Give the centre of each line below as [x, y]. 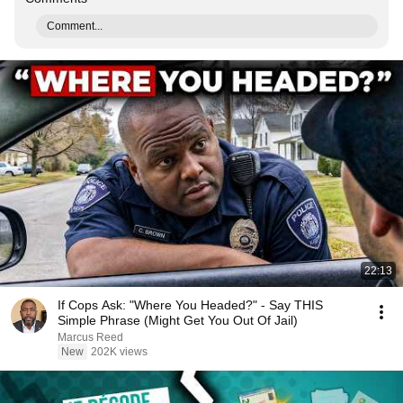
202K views [119, 352]
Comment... [75, 26]
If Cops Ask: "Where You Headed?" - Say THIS [190, 305]
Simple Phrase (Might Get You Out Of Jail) [178, 320]
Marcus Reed [90, 337]
